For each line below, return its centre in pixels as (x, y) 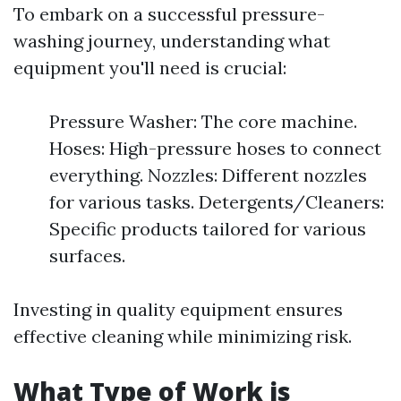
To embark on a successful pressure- (169, 14)
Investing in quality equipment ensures (178, 309)
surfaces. (87, 256)
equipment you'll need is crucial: (150, 68)
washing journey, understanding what (172, 41)
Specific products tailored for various (208, 229)
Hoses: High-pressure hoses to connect (215, 148)
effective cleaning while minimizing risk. (183, 336)
